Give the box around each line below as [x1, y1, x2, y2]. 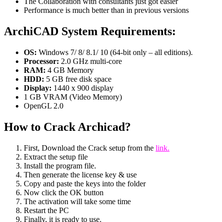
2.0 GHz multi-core [59, 56, 122, 65]
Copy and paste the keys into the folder [24, 179, 146, 188]
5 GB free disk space [44, 74, 111, 83]
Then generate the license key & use [24, 170, 137, 179]
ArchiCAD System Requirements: [4, 24, 176, 38]
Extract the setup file [24, 152, 88, 161]
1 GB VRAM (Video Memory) [24, 92, 122, 101]
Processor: [24, 56, 59, 65]
